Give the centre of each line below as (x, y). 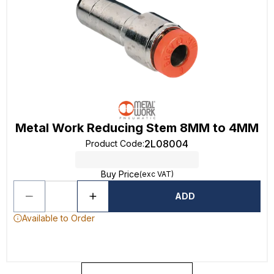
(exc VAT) (156, 174)
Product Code (114, 143)
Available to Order (58, 218)
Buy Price (120, 174)
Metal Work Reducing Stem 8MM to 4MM (137, 128)
